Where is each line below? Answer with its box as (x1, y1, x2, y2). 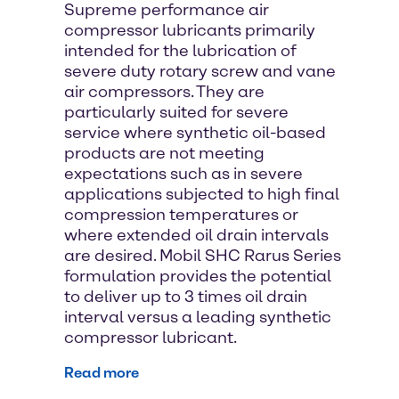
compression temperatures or (64, 204, 298, 224)
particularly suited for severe (64, 102, 289, 122)
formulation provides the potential (64, 265, 331, 286)
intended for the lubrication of (64, 40, 296, 61)
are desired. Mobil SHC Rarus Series (64, 245, 341, 265)
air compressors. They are (64, 81, 265, 102)
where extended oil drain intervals (64, 224, 329, 245)
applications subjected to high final (64, 183, 339, 204)
